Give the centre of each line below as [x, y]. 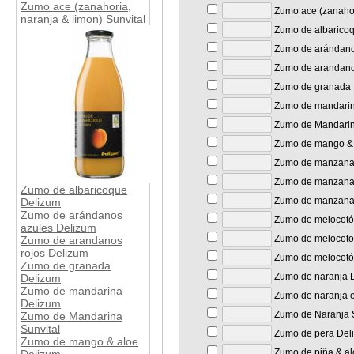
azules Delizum [58, 228]
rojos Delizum [55, 253]
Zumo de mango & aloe [79, 342]
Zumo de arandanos [72, 241]
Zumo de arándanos [72, 215]
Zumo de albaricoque [74, 190]
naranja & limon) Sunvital [83, 19]
